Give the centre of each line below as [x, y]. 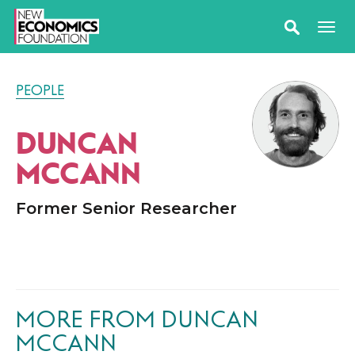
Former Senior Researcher [126, 208]
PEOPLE [40, 90]
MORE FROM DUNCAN [137, 319]
